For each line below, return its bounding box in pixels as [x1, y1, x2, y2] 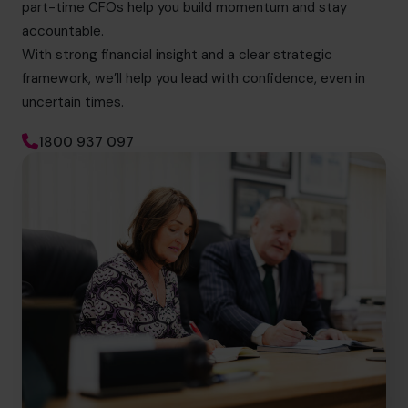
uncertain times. [22, 92, 124, 111]
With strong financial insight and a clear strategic [22, 45, 332, 64]
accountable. [22, 21, 104, 40]
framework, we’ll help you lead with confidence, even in [22, 68, 365, 87]
